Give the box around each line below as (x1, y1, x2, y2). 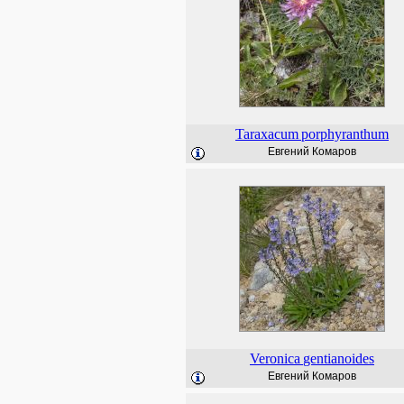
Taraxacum (235, 126, 298, 142)
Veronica (250, 351, 300, 366)
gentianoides (303, 351, 374, 366)
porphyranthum (301, 126, 389, 142)
